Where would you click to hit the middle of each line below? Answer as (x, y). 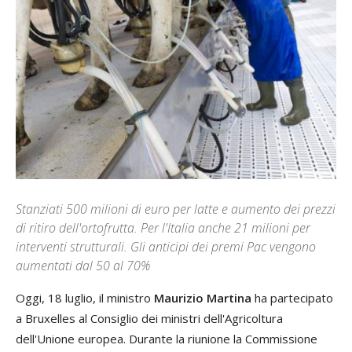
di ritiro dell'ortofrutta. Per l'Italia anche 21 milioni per (163, 228)
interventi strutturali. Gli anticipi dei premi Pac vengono (166, 247)
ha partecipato (292, 298)
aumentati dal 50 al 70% (83, 266)
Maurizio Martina (203, 298)
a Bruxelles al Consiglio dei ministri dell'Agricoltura (149, 319)
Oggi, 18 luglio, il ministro (85, 298)
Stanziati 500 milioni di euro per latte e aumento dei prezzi (176, 209)
